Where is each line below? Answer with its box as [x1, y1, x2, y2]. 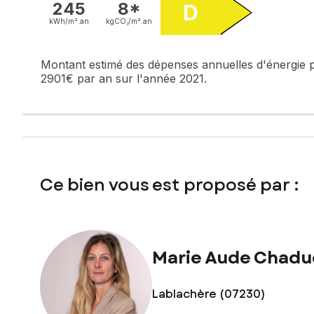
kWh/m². [49, 16, 80, 25]
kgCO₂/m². [106, 16, 143, 25]
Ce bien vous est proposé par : [40, 172, 299, 197]
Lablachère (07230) [152, 285, 266, 302]
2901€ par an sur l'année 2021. [41, 71, 207, 86]
